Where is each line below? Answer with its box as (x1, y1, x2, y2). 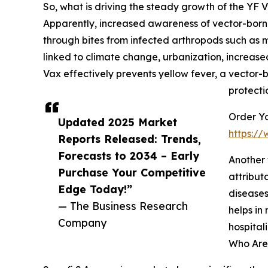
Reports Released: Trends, (58, 132, 201, 145)
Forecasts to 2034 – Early (58, 148, 199, 162)
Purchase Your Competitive (58, 165, 206, 179)
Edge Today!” (58, 182, 132, 196)
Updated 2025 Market (58, 115, 177, 129)
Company (58, 215, 106, 229)
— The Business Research (58, 199, 188, 212)
